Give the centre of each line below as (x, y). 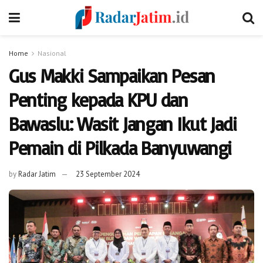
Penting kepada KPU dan (98, 100)
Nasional (52, 53)
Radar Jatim (37, 174)
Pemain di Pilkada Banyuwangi (120, 148)
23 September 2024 (108, 174)
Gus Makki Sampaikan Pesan (112, 76)
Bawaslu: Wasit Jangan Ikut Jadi (123, 124)
